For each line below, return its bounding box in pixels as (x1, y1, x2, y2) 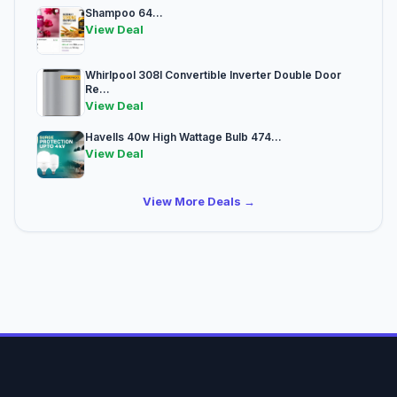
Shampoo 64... (85, 6, 163, 20)
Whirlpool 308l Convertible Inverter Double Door (85, 68, 341, 82)
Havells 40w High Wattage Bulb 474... (85, 130, 282, 144)
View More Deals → (142, 194, 255, 209)
